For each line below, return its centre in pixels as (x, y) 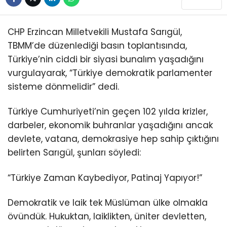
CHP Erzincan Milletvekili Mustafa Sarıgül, (95, 32)
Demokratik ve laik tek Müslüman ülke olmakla (108, 202)
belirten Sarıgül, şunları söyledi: (74, 153)
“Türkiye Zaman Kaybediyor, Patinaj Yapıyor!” (105, 178)
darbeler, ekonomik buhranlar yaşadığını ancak (110, 125)
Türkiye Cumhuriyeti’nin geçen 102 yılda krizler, (108, 112)
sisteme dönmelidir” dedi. (63, 87)
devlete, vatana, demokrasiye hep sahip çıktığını (113, 139)
